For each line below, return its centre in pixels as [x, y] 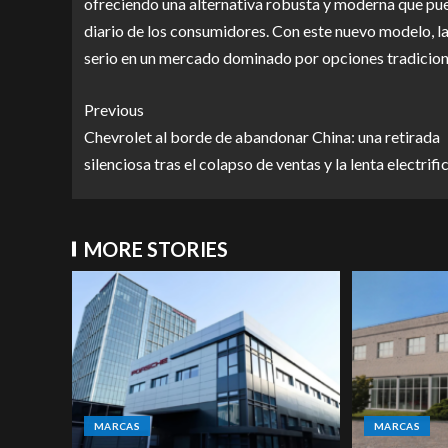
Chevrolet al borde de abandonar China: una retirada [262, 137]
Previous [114, 110]
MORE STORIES [156, 249]
